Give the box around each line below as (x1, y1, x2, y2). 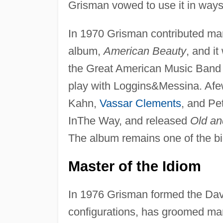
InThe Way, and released (68, 114, 190, 127)
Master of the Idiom (68, 158, 201, 174)
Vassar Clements (99, 97, 181, 110)
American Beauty (103, 44, 186, 57)
